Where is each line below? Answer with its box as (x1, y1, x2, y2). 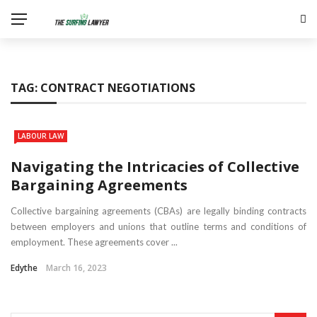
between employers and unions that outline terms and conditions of (11, 220, 306, 232)
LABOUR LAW (18, 131, 64, 141)
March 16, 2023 (46, 261, 107, 274)
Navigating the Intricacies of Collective (11, 156, 299, 176)
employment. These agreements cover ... (11, 236, 178, 248)
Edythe (11, 261, 38, 274)
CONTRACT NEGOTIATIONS (40, 80, 195, 96)
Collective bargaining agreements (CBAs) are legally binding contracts (11, 204, 306, 217)
